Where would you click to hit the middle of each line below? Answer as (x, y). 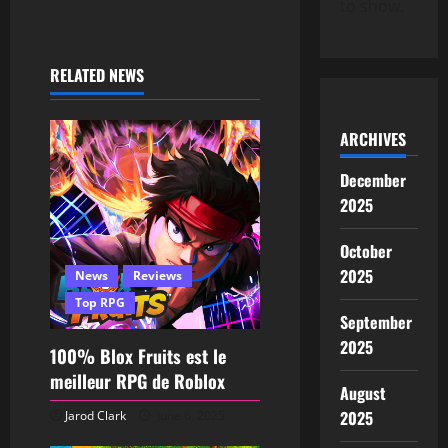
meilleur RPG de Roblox (137, 381)
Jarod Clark (95, 416)
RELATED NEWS (97, 74)
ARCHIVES (372, 139)
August (363, 393)
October (366, 251)
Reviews (157, 276)
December (373, 180)
